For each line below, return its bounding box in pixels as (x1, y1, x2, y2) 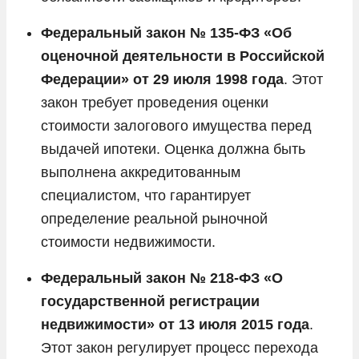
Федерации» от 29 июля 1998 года (41, 71, 284, 87)
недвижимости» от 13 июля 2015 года (41, 316, 309, 333)
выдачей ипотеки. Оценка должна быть (41, 140, 305, 157)
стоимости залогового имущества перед (41, 117, 312, 134)
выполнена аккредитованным (41, 163, 240, 180)
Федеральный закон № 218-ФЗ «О (41, 269, 283, 286)
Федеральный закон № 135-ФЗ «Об (41, 24, 292, 41)
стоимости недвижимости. (41, 233, 216, 250)
